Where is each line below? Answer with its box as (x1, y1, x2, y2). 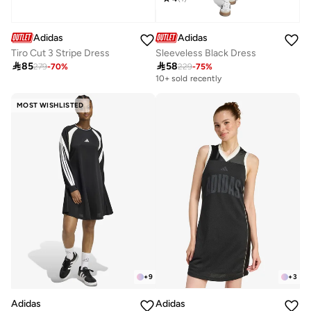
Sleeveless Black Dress (155, 47, 256, 59)
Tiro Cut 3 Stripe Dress (11, 47, 110, 59)
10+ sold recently (155, 73, 222, 83)
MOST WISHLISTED (17, 100, 84, 110)
